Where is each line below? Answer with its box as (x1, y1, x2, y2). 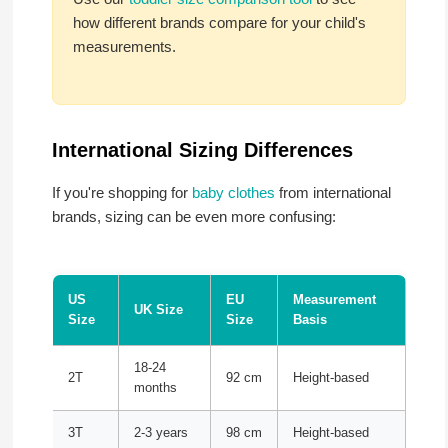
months (133, 380, 177, 395)
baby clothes (191, 183, 275, 201)
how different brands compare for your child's (72, 14, 366, 32)
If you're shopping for (51, 183, 192, 201)
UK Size (133, 302, 183, 317)
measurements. (72, 38, 176, 56)
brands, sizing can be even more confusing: (51, 207, 336, 225)
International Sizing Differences (51, 138, 353, 161)
